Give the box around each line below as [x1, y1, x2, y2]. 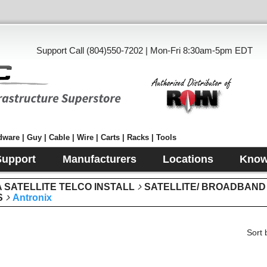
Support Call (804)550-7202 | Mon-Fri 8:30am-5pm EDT [36, 45, 253, 55]
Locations [162, 153, 213, 165]
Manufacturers [62, 153, 136, 165]
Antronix [13, 193, 52, 203]
